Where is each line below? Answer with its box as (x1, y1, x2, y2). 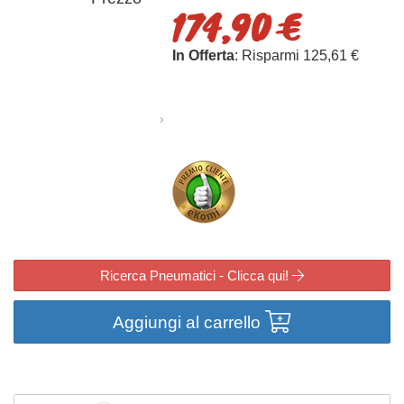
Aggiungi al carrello (113, 312, 265, 332)
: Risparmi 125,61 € (234, 47, 359, 63)
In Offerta (171, 47, 234, 63)
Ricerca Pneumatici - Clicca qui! (100, 268, 292, 283)
